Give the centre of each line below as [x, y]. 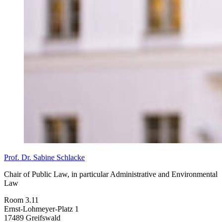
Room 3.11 [21, 200]
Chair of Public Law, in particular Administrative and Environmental [111, 174]
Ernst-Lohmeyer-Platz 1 [41, 209]
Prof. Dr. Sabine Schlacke [44, 157]
